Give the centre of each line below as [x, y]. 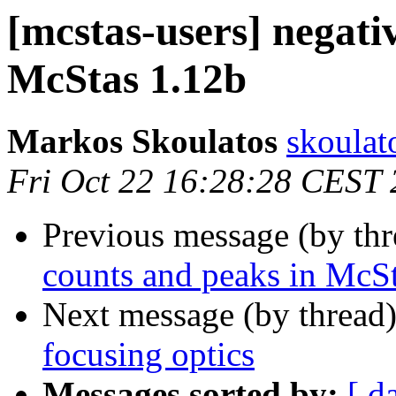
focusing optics [148, 354]
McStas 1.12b [127, 79]
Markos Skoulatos [142, 141]
